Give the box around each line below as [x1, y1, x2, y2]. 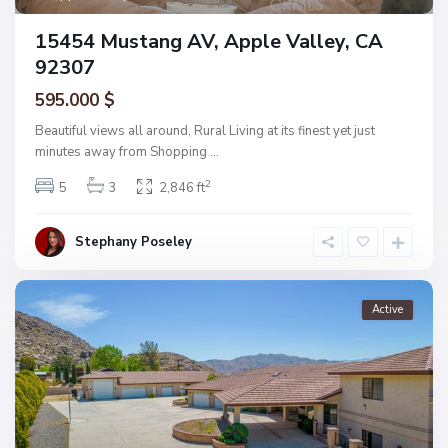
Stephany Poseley [75, 232, 192, 251]
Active [372, 301, 403, 317]
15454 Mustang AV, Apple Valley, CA [35, 27, 383, 55]
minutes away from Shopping [35, 142, 210, 161]
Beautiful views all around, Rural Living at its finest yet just [35, 121, 375, 140]
